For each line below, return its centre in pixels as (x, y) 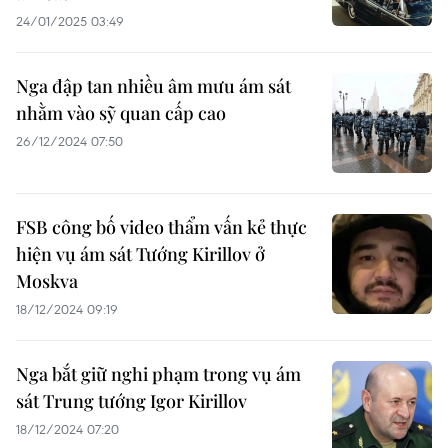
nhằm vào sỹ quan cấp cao (121, 113)
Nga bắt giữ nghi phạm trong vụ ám (158, 374)
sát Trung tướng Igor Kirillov (131, 401)
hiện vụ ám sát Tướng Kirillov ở (140, 254)
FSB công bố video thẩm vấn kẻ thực (161, 227)
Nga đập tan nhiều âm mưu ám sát (153, 86)
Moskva (47, 281)
